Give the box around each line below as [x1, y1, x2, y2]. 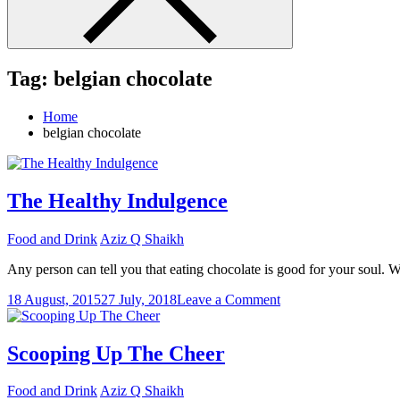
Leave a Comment [177, 291, 280, 307]
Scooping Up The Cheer [7, 341, 225, 365]
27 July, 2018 [101, 291, 177, 307]
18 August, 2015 [7, 291, 101, 307]
